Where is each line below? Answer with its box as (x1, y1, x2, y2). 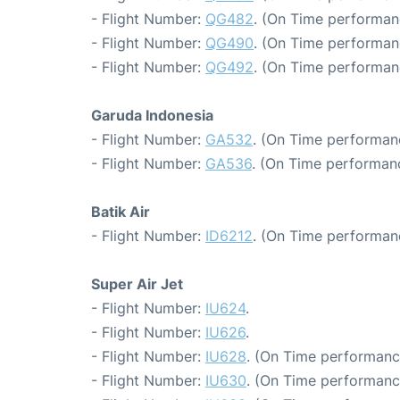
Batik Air (91, 203, 150, 221)
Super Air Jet (91, 275, 183, 294)
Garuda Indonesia (91, 106, 213, 125)
